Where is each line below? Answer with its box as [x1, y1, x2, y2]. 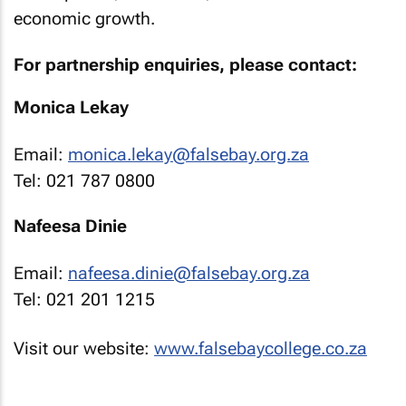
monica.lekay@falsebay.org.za [68, 143, 309, 165]
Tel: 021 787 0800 [14, 169, 155, 191]
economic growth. [14, 8, 155, 29]
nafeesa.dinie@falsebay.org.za [68, 262, 310, 284]
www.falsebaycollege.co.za [154, 338, 367, 359]
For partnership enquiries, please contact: [14, 53, 357, 75]
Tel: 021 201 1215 [14, 288, 155, 310]
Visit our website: [14, 338, 154, 359]
